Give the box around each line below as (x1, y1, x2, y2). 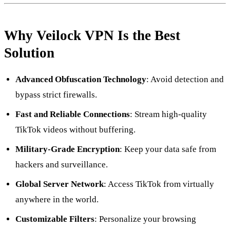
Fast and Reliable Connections (15, 109, 130, 120)
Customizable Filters (15, 214, 95, 224)
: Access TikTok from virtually (104, 179, 215, 189)
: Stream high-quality (130, 109, 207, 120)
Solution (4, 45, 54, 61)
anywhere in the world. (15, 195, 99, 205)
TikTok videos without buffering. (15, 125, 136, 135)
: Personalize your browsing (94, 214, 197, 224)
